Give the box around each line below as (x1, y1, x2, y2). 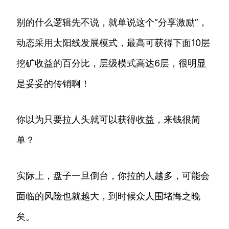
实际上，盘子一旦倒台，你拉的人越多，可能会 (16, 170, 210, 181)
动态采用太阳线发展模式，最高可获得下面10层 (16, 37, 210, 49)
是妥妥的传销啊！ (16, 78, 90, 89)
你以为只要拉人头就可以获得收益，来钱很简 (16, 114, 200, 125)
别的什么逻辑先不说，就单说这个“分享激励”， (16, 17, 208, 28)
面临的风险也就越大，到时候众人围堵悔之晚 (16, 191, 200, 202)
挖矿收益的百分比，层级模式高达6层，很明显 (16, 58, 206, 69)
